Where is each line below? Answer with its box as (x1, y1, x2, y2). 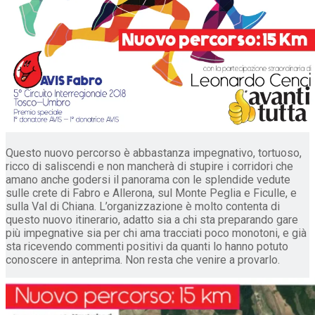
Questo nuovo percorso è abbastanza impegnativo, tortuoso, (6, 146, 302, 160)
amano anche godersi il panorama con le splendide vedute (6, 172, 290, 186)
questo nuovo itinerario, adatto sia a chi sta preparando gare (6, 212, 298, 226)
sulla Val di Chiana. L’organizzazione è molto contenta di (6, 199, 280, 213)
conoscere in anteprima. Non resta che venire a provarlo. (6, 252, 280, 266)
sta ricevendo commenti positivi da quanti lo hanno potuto (6, 239, 288, 253)
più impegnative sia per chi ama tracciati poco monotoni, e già (6, 226, 307, 240)
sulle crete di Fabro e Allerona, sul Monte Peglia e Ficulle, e (6, 186, 297, 200)
